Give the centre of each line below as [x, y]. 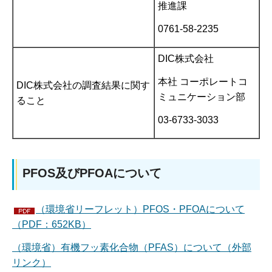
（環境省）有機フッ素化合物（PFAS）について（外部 [132, 247]
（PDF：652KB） [52, 225]
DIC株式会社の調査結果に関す [83, 86]
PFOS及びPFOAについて [92, 173]
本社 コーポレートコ [203, 81]
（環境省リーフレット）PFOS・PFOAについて [140, 209]
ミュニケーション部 [202, 97]
